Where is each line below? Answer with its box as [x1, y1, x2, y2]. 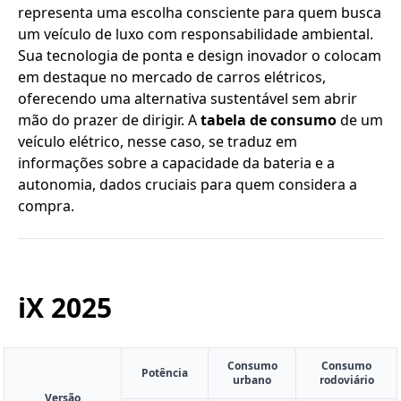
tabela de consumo [200, 110, 337, 130]
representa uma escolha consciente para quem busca [18, 3, 381, 22]
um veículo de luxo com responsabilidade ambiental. [18, 24, 373, 44]
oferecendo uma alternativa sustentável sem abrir [18, 89, 357, 108]
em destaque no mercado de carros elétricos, [18, 67, 326, 87]
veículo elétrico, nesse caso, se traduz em [18, 132, 297, 151]
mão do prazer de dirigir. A [18, 110, 200, 130]
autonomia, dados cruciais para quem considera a [18, 175, 357, 194]
